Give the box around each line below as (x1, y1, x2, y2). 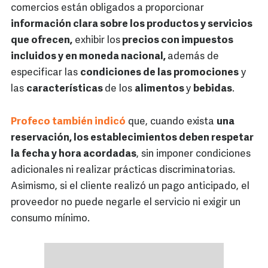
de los (105, 84, 135, 95)
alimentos (135, 84, 186, 95)
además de (167, 51, 219, 62)
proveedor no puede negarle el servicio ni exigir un (11, 197, 240, 208)
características (26, 84, 105, 95)
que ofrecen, (11, 35, 72, 46)
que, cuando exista (126, 117, 217, 127)
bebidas (193, 84, 232, 95)
